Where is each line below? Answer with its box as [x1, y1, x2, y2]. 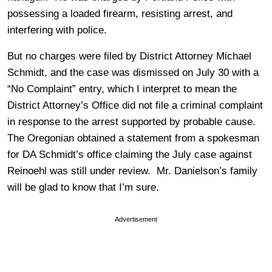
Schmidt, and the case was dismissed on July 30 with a [7, 66, 259, 78]
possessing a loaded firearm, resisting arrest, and [7, 7, 233, 19]
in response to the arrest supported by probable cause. [7, 115, 259, 127]
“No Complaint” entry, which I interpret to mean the [7, 83, 237, 95]
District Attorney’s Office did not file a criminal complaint [7, 99, 263, 111]
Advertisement [115, 215, 157, 223]
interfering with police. [7, 24, 107, 36]
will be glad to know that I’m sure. [7, 181, 159, 193]
